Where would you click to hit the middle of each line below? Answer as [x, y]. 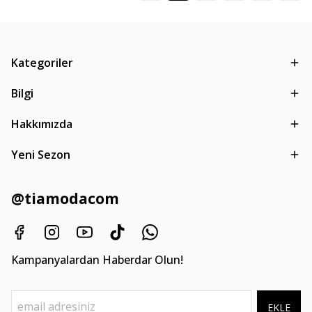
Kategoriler [42, 63]
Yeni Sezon [41, 155]
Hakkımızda [42, 124]
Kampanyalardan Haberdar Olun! [97, 260]
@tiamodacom [65, 198]
